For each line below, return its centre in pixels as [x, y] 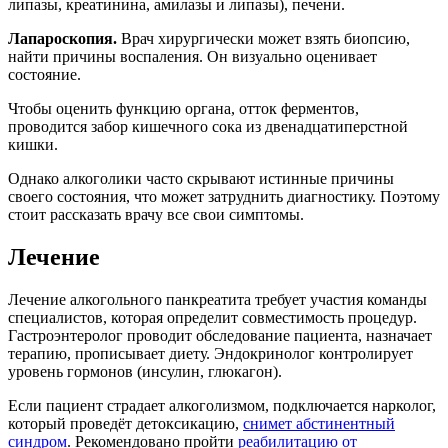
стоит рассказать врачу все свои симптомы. [156, 215]
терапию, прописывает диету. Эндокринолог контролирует [210, 354]
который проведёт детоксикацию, [125, 424]
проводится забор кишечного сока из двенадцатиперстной [208, 127]
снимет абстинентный [319, 424]
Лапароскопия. [62, 39]
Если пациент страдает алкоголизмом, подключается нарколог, [222, 406]
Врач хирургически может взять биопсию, [263, 39]
